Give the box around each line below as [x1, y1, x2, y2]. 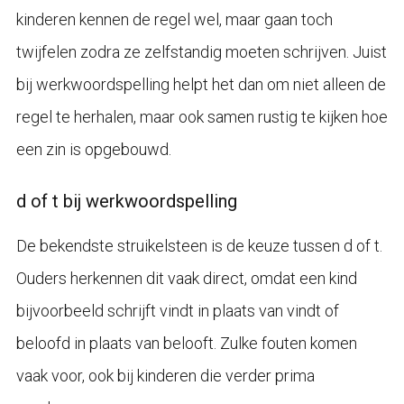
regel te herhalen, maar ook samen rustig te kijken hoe [15, 106, 388, 126]
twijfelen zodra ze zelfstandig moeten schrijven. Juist [15, 41, 387, 61]
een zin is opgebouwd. [15, 139, 171, 159]
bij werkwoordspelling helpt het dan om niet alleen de [15, 74, 386, 94]
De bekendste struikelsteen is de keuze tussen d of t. [15, 235, 382, 255]
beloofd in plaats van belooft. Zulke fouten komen [15, 333, 357, 353]
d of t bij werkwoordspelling [15, 189, 237, 212]
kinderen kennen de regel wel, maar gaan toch [15, 9, 333, 29]
